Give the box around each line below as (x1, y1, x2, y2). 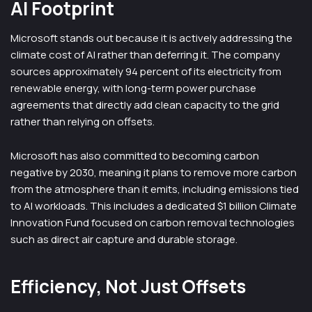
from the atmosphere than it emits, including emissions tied (10, 182, 299, 196)
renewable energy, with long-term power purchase (10, 81, 256, 95)
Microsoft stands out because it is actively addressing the (10, 31, 292, 45)
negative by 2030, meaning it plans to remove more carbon (10, 165, 297, 180)
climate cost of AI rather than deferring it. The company (10, 47, 280, 62)
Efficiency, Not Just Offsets (10, 274, 246, 299)
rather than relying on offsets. (10, 114, 155, 129)
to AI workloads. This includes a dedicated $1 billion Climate (10, 198, 297, 213)
